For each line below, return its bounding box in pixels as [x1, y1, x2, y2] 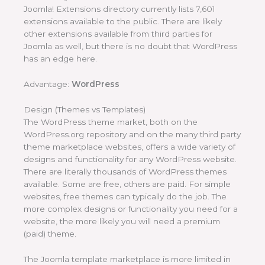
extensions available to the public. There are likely [24, 17, 222, 27]
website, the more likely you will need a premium [24, 216, 220, 227]
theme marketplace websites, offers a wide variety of [24, 142, 235, 152]
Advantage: [24, 79, 72, 89]
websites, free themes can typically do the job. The [24, 192, 227, 202]
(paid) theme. [24, 229, 76, 239]
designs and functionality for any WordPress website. [24, 154, 237, 164]
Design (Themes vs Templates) [24, 105, 146, 115]
